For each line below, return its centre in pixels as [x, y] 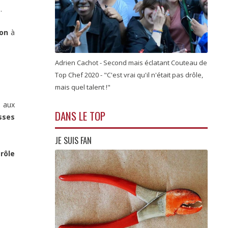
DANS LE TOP [80, 116]
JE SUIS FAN [73, 140]
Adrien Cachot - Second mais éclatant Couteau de [131, 63]
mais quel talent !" [83, 87]
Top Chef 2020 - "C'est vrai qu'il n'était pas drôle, [129, 75]
